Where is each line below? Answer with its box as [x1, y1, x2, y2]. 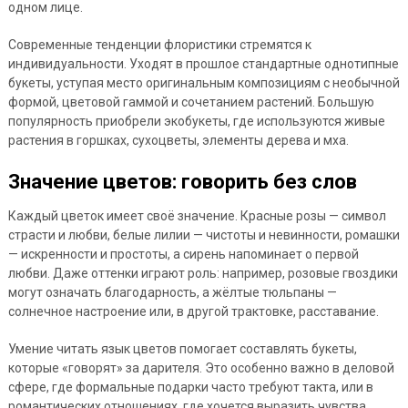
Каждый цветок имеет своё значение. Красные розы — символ [7, 209, 386, 224]
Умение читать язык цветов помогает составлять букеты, [7, 342, 357, 357]
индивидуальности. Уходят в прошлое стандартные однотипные [7, 56, 399, 72]
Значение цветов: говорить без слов [7, 170, 357, 194]
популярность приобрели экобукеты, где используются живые [7, 114, 385, 129]
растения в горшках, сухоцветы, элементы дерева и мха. [7, 133, 349, 148]
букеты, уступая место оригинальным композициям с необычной [7, 76, 400, 91]
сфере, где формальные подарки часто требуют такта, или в [7, 380, 373, 395]
